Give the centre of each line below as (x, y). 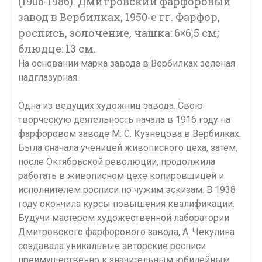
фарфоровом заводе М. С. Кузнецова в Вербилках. (130, 134)
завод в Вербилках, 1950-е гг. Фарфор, (119, 17)
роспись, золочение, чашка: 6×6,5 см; (118, 33)
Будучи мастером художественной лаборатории (124, 218)
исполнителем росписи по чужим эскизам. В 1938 (127, 190)
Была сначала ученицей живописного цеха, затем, (128, 148)
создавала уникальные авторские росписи (112, 246)
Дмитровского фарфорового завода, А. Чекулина (126, 232)
